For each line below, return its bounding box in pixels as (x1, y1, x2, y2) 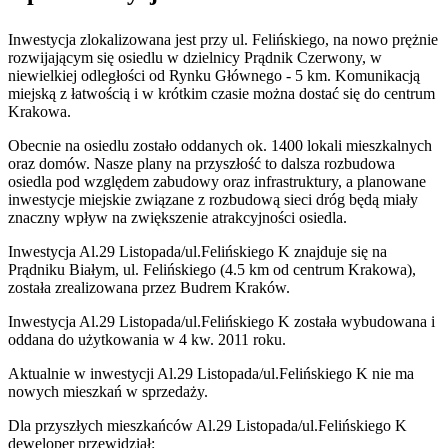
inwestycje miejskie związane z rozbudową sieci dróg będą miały (8, 191, 418, 209)
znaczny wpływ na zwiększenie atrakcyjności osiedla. (8, 209, 347, 227)
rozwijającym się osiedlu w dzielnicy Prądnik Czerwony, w (8, 49, 382, 67)
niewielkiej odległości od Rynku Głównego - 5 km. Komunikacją (8, 67, 420, 85)
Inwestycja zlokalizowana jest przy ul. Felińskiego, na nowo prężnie (8, 31, 438, 49)
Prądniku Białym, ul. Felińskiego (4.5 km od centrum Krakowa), (8, 261, 416, 279)
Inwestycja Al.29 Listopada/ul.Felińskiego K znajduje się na (8, 243, 387, 261)
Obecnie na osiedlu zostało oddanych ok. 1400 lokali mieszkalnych (8, 137, 432, 155)
